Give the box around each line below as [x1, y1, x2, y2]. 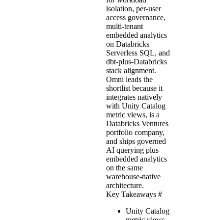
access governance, [106, 13, 165, 22]
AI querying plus [106, 145, 159, 154]
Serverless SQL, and [106, 48, 170, 57]
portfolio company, [106, 128, 165, 137]
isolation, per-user [106, 4, 161, 13]
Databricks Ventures [106, 119, 168, 128]
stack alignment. [106, 66, 156, 75]
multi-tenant [106, 22, 143, 30]
